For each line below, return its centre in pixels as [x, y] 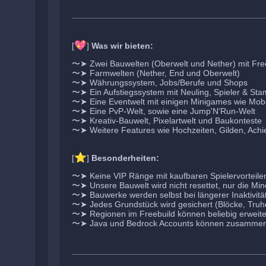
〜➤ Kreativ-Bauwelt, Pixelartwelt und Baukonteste [167, 121]
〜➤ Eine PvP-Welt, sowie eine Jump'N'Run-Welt [164, 111]
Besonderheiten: [125, 158]
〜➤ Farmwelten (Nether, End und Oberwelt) [156, 73]
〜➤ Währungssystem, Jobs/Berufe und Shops [160, 83]
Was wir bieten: [122, 46]
